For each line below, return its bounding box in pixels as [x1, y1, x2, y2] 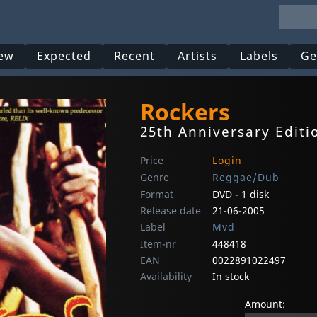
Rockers [140, 96, 230, 127]
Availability [140, 270, 192, 284]
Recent [114, 48, 156, 64]
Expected [37, 48, 92, 64]
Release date [140, 204, 201, 218]
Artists [178, 48, 218, 64]
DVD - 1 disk [212, 188, 269, 202]
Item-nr [140, 237, 176, 251]
